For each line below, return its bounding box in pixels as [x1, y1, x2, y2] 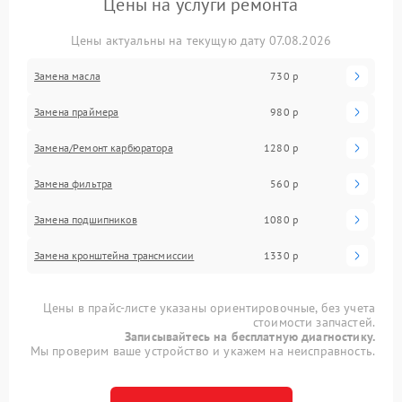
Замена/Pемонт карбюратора [34, 140, 173, 154]
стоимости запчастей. [252, 313, 375, 330]
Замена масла [34, 68, 100, 83]
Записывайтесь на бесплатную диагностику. [125, 328, 375, 345]
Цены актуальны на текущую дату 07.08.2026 [70, 31, 332, 48]
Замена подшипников [34, 212, 137, 226]
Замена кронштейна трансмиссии [34, 248, 195, 262]
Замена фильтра [34, 176, 113, 190]
